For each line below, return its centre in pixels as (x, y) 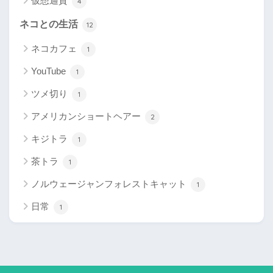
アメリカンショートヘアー (87, 116)
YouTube (50, 71)
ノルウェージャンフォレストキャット (110, 183)
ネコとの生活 (50, 24)
